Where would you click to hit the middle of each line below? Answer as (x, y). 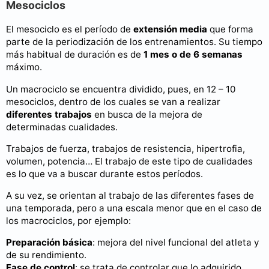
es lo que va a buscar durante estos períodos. (104, 174)
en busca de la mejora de (147, 114)
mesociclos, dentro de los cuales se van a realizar (113, 101)
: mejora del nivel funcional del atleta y (176, 243)
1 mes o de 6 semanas (193, 55)
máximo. (24, 67)
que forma (230, 29)
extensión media (170, 29)
